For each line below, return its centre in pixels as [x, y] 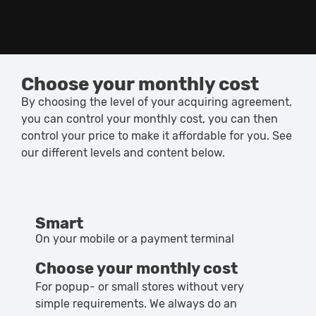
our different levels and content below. [123, 152]
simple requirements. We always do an [136, 304]
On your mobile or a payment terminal [135, 239]
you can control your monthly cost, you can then [150, 119]
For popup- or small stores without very [140, 287]
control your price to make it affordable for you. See [157, 135]
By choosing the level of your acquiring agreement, [157, 102]
